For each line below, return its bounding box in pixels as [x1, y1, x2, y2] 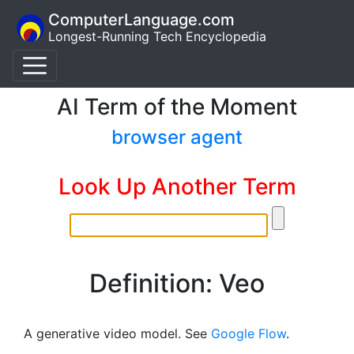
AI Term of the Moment [57, 93, 297, 120]
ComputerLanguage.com [48, 10, 235, 29]
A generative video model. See [24, 326, 211, 341]
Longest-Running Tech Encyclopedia [48, 28, 266, 44]
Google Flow [211, 326, 286, 341]
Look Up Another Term [58, 173, 296, 200]
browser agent [111, 126, 243, 149]
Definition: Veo [89, 268, 265, 299]
